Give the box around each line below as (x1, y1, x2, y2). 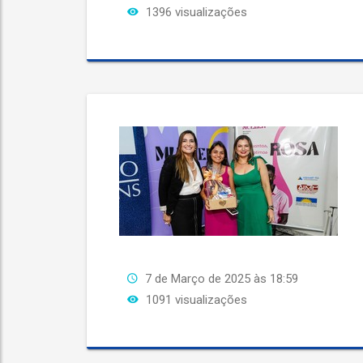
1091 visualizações (143, 293, 247, 307)
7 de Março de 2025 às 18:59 (145, 271, 298, 286)
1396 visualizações (143, 5, 247, 19)
